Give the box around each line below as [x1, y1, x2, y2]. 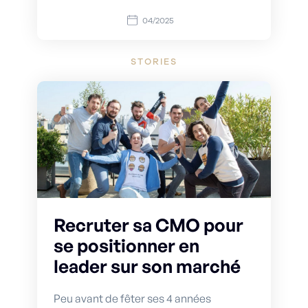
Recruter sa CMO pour [54, 213, 243, 236]
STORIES [131, 55, 177, 68]
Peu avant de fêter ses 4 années [54, 291, 211, 305]
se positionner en [54, 234, 199, 256]
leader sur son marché [54, 254, 241, 277]
